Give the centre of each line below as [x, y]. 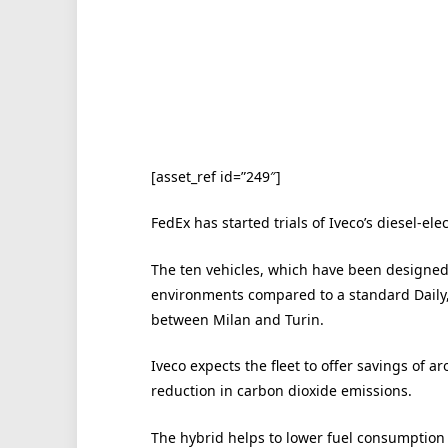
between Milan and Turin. [237, 319]
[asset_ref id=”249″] [215, 176]
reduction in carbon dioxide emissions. [281, 391]
